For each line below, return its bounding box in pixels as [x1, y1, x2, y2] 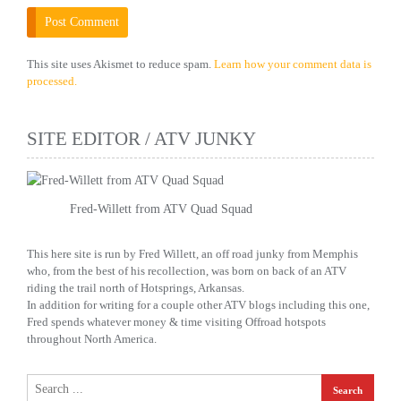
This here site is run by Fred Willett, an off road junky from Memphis [27, 247, 358, 261]
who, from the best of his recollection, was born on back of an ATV [27, 264, 346, 278]
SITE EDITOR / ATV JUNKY [27, 128, 256, 149]
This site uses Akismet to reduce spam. [27, 57, 214, 71]
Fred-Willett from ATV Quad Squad [70, 202, 252, 217]
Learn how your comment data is [214, 57, 371, 71]
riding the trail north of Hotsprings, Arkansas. [27, 281, 244, 295]
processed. [27, 74, 77, 88]
